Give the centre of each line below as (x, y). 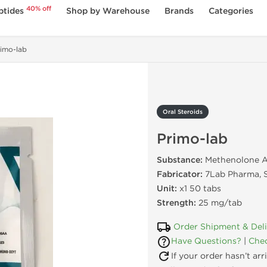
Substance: (180, 160)
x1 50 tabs (199, 189)
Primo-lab (192, 139)
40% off (39, 8)
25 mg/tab (219, 203)
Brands (179, 11)
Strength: (176, 203)
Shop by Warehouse (108, 11)
